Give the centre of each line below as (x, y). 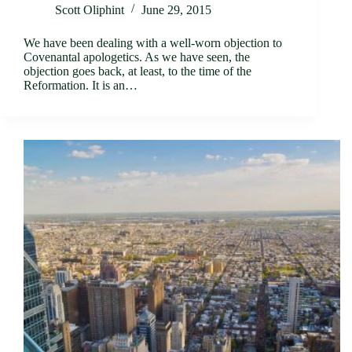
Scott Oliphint (90, 9)
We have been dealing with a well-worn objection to (153, 42)
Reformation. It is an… (81, 85)
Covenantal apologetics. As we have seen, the (137, 57)
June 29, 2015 (176, 9)
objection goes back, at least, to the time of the (137, 71)
